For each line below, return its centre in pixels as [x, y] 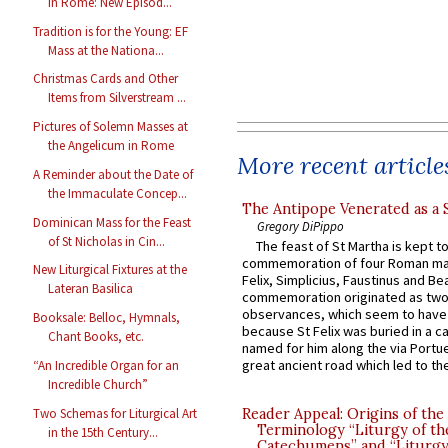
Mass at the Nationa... [106, 50]
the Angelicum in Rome [111, 146]
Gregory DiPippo [300, 225]
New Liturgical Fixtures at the [110, 270]
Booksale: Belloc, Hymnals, [107, 318]
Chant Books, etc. [96, 337]
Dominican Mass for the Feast [112, 222]
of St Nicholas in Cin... [107, 241]
